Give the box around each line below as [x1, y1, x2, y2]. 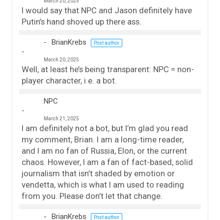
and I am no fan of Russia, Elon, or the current [22, 146, 187, 156]
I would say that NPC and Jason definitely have [22, 5, 192, 16]
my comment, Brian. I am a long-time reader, [22, 135, 184, 145]
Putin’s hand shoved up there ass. [22, 17, 141, 27]
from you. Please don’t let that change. [22, 191, 163, 201]
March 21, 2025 [44, 116, 79, 122]
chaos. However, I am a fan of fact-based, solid [22, 157, 193, 167]
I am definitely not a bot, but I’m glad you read [22, 123, 188, 134]
